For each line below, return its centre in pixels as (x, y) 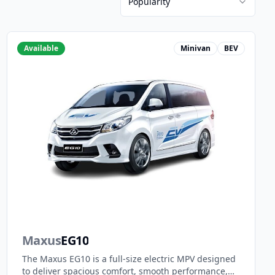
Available (41, 48)
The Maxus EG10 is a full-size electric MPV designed (129, 259)
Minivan (195, 48)
